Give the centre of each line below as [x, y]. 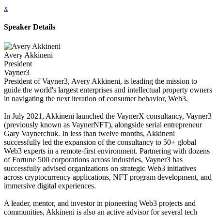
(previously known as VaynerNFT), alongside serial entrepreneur [103, 124]
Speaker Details [30, 27]
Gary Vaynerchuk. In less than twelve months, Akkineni [89, 133]
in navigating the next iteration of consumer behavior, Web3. [96, 98]
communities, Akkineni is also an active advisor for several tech [101, 212]
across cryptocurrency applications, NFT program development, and [108, 177]
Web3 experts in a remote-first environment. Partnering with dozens [107, 151]
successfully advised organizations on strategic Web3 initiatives [100, 168]
